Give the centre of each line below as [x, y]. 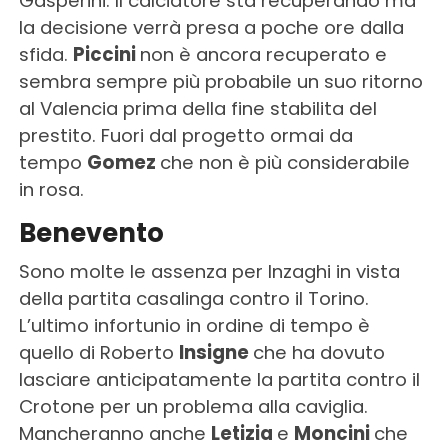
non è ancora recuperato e [263, 55]
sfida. [45, 55]
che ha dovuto [318, 353]
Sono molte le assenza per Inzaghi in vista [209, 272]
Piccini [106, 55]
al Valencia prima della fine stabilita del [197, 109]
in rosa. [51, 190]
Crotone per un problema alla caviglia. [193, 407]
